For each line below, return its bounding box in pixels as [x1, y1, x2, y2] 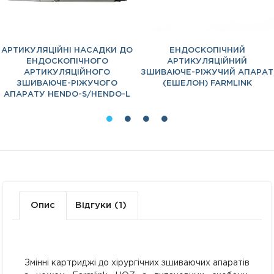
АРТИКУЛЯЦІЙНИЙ [167, 58, 247, 65]
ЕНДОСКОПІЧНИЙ [169, 47, 245, 54]
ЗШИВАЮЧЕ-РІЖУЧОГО [17, 80, 117, 87]
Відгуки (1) [75, 201, 127, 209]
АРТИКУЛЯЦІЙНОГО [24, 69, 110, 76]
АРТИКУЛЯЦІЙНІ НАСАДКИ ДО [1, 47, 133, 54]
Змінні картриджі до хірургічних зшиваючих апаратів [24, 259, 250, 267]
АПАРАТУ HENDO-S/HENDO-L [4, 91, 130, 98]
